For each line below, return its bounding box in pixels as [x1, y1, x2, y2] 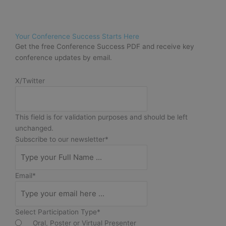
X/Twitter [15, 76, 45, 85]
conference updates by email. [15, 53, 112, 62]
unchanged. [15, 124, 53, 132]
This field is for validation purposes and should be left [15, 112, 188, 121]
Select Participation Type [15, 207, 97, 216]
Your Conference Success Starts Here [15, 32, 139, 40]
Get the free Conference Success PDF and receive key [15, 42, 194, 50]
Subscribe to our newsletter [15, 135, 105, 143]
